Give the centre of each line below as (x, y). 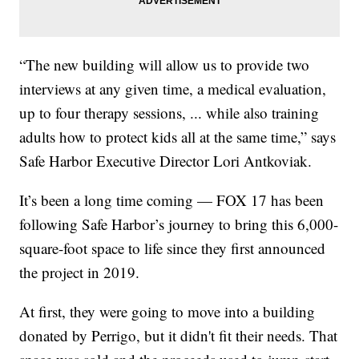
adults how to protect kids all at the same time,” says (178, 136)
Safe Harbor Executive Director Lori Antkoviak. (166, 160)
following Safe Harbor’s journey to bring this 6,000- (179, 224)
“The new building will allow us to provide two (165, 64)
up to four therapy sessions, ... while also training (169, 112)
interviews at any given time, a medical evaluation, (173, 88)
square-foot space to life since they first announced (173, 248)
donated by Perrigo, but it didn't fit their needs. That (179, 335)
